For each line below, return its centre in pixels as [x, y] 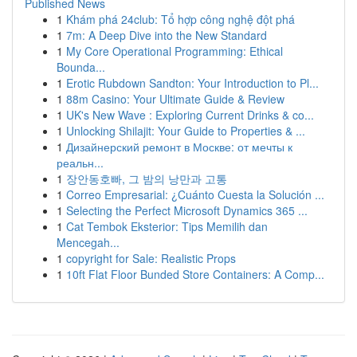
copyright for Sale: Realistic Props [151, 258]
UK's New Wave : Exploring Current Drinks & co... [190, 115]
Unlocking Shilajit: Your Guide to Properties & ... [186, 131]
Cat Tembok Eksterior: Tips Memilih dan [167, 226]
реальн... [80, 163]
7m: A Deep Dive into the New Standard [167, 35]
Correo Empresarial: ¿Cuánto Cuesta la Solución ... [195, 194]
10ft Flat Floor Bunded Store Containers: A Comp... [195, 274]
